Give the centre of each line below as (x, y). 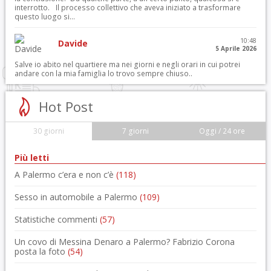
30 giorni (49, 131)
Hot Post (66, 106)
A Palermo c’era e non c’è (65, 175)
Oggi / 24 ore (222, 131)
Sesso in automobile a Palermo (77, 197)
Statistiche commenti (57, 219)
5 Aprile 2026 (236, 48)
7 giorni (135, 131)
